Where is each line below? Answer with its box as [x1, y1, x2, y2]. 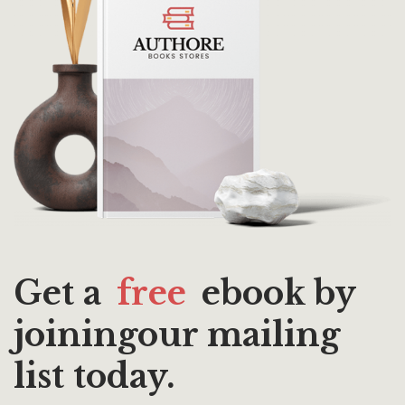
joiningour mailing [14, 314, 340, 355]
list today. [14, 355, 175, 397]
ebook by [193, 272, 356, 314]
